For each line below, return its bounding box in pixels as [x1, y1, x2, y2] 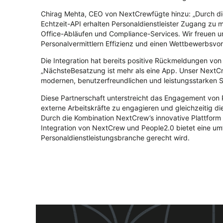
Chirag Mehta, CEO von [41, 9, 119, 18]
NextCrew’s [116, 113, 154, 122]
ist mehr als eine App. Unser [106, 66, 200, 75]
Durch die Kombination [41, 113, 116, 122]
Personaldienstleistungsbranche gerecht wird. [41, 133, 190, 142]
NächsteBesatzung [43, 66, 106, 75]
